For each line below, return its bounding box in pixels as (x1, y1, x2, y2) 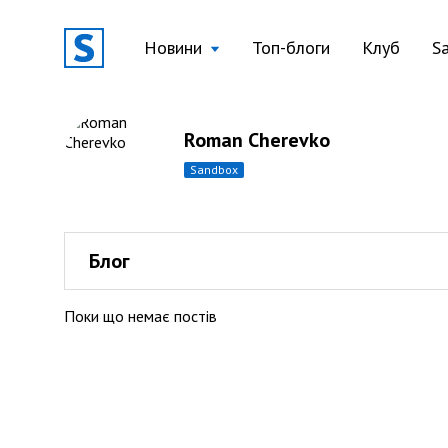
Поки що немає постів (64, 306, 217, 326)
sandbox (197, 162, 238, 177)
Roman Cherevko (184, 127, 330, 153)
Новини (144, 36, 202, 59)
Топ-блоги (252, 36, 330, 59)
